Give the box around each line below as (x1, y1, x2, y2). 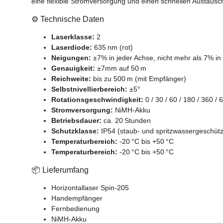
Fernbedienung (51, 204, 100, 213)
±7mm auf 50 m (95, 64, 146, 72)
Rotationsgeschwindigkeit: (51, 95, 143, 104)
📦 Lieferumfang (31, 165, 89, 174)
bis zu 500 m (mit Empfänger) (91, 74, 186, 83)
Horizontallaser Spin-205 (51, 183, 129, 192)
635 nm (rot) (92, 43, 133, 51)
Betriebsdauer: (51, 116, 102, 124)
